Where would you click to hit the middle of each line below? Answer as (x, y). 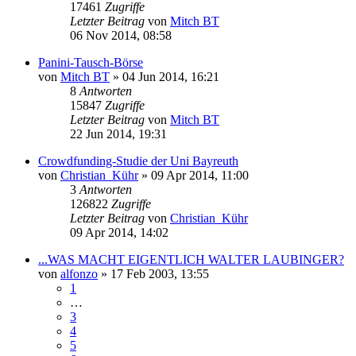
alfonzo (79, 273)
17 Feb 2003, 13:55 (160, 273)
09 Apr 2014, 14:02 (119, 232)
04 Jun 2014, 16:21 (171, 76)
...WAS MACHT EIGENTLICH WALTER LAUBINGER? (191, 259)
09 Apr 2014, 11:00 (200, 175)
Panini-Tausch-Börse (91, 62)
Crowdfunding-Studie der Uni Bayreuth (138, 161)
